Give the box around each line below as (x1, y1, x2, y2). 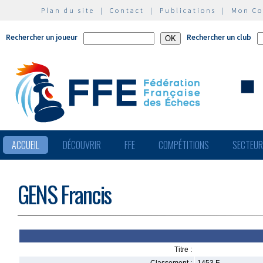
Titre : (174, 245, 192, 254)
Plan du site (41, 6, 95, 15)
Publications (160, 6, 216, 15)
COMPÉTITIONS (159, 138, 209, 152)
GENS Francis (18, 177, 111, 211)
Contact (110, 6, 144, 15)
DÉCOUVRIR (63, 138, 101, 152)
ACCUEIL (12, 138, 39, 152)
